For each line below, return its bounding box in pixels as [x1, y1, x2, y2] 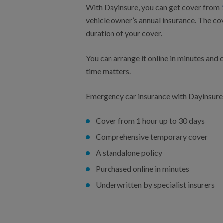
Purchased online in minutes [96, 164, 189, 173]
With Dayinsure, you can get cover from [86, 2, 221, 12]
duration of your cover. [86, 28, 162, 38]
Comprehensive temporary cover [96, 132, 208, 141]
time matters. [86, 66, 131, 76]
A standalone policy [96, 148, 162, 157]
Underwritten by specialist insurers [96, 180, 215, 189]
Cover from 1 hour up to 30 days [96, 116, 205, 125]
